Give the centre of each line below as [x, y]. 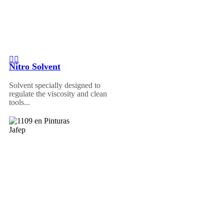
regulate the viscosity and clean [58, 94]
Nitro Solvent [35, 67]
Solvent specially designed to [55, 85]
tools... [19, 102]
